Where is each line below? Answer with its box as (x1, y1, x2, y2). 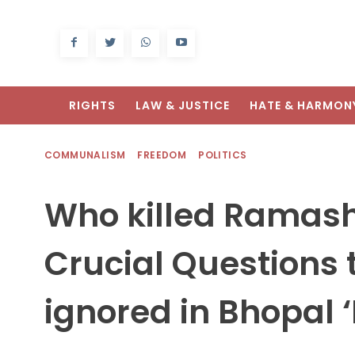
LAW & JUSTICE (136, 97, 230, 114)
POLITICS (198, 148, 247, 162)
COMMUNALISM (44, 148, 126, 162)
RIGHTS (69, 97, 116, 114)
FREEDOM (137, 148, 187, 162)
